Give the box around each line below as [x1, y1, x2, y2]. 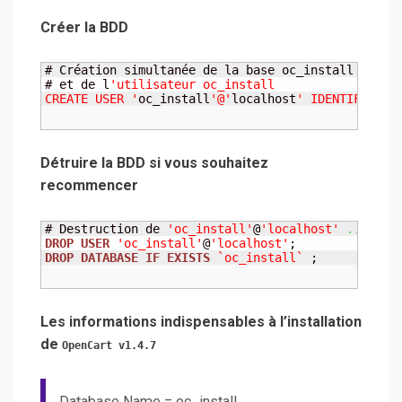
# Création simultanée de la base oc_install [45, 63, 354, 77]
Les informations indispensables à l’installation [40, 312, 362, 330]
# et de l [45, 77, 109, 92]
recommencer [40, 177, 138, 195]
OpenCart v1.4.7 [62, 338, 156, 352]
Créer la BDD [40, 18, 128, 36]
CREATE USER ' [45, 92, 138, 106]
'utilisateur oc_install [109, 77, 275, 92]
